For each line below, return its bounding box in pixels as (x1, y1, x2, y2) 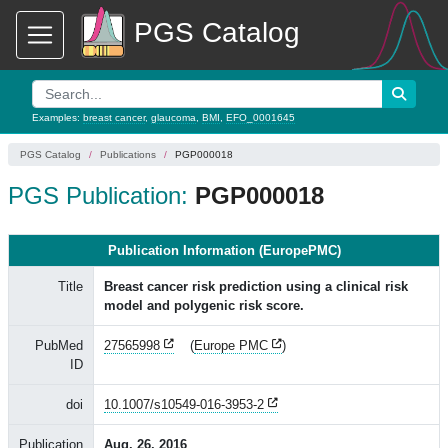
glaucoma (151, 112, 196, 123)
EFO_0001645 (226, 112, 295, 123)
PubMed (35, 338, 83, 353)
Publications (100, 149, 156, 160)
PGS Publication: (8, 182, 195, 209)
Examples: (32, 112, 83, 123)
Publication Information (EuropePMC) (107, 243, 341, 258)
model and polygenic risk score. (104, 298, 304, 313)
